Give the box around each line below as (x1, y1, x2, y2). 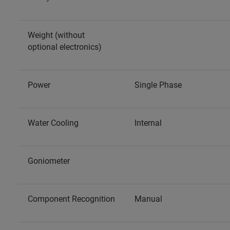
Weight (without (28, 30, 85, 40)
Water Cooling (28, 118, 79, 128)
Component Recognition (28, 194, 115, 204)
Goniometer (28, 156, 70, 166)
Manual (135, 194, 162, 204)
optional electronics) (28, 42, 102, 52)
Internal (135, 118, 162, 128)
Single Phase (135, 80, 182, 90)
